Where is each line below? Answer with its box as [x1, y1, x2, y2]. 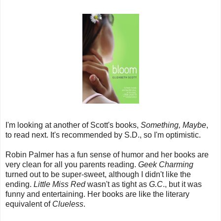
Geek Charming [138, 160, 193, 169]
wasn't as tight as [85, 180, 149, 188]
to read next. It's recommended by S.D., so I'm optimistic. [5, 130, 201, 139]
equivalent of [5, 199, 52, 208]
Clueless [52, 199, 83, 208]
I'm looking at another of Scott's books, [5, 120, 141, 129]
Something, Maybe [141, 120, 206, 129]
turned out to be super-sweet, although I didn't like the [5, 170, 191, 179]
